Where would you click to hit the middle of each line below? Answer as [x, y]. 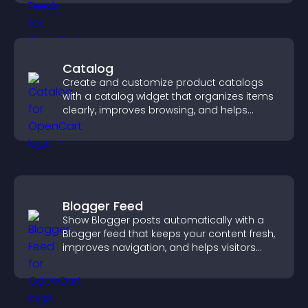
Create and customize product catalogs [163, 82]
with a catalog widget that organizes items [168, 96]
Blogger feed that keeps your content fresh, [169, 234]
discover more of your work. [131, 261]
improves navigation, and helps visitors [159, 247]
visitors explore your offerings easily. [151, 124]
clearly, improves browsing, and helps [155, 110]
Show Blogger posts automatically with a [163, 220]
